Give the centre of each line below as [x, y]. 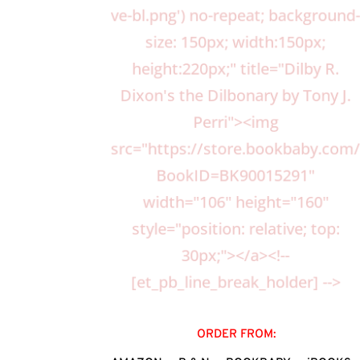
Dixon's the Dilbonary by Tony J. [236, 96]
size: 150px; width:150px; [236, 42]
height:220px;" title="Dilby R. [236, 69]
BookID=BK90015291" [236, 177]
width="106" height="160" [236, 204]
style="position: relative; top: [236, 231]
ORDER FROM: [236, 334]
